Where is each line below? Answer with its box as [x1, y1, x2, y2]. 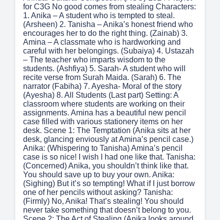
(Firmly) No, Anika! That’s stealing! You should [23, 197, 184, 206]
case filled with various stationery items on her [23, 117, 183, 126]
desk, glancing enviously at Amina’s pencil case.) [23, 135, 193, 144]
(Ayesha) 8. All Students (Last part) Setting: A [23, 91, 178, 100]
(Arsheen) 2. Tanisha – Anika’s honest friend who [23, 20, 193, 29]
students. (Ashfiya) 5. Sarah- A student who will [23, 64, 186, 73]
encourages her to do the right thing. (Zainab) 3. [23, 29, 188, 38]
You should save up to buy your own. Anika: [23, 170, 174, 179]
